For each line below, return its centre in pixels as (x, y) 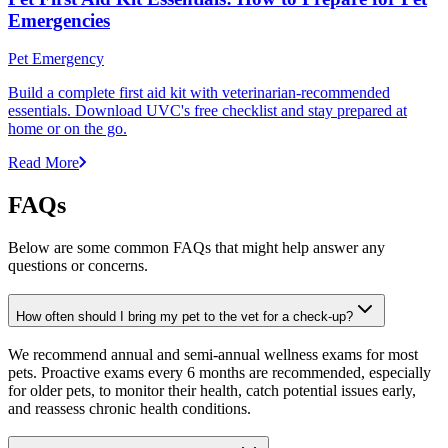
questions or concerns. (78, 266)
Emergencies (59, 20)
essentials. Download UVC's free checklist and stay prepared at (207, 111)
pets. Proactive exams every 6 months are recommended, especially (219, 372)
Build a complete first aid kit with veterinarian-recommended (199, 93)
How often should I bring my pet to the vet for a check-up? (184, 316)
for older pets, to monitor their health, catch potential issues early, (212, 390)
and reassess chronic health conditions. (129, 408)
